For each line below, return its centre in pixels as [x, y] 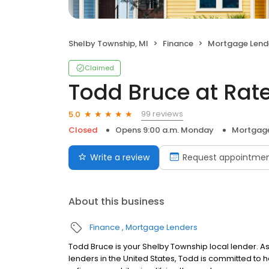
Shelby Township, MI [108, 44]
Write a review [120, 157]
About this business [116, 201]
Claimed [99, 68]
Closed [83, 130]
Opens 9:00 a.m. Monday [165, 130]
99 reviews [162, 114]
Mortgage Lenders [162, 227]
